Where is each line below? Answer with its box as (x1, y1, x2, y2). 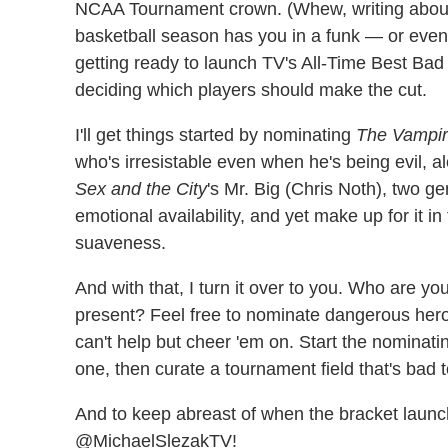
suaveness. (75, 233, 166, 253)
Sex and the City (75, 179, 207, 199)
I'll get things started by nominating (75, 125, 356, 145)
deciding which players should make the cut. (75, 80, 427, 100)
